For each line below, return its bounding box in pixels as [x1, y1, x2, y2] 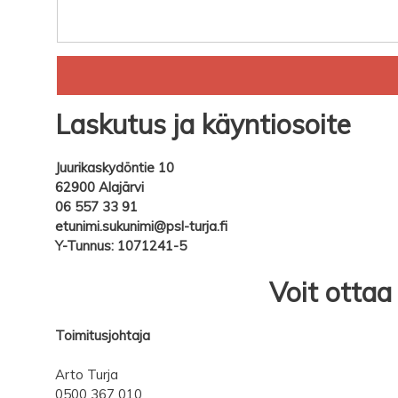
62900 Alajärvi [55, 179, 144, 195]
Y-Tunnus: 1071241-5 [55, 237, 187, 254]
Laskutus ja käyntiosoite [55, 107, 351, 141]
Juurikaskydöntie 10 [55, 159, 174, 176]
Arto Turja [55, 366, 118, 383]
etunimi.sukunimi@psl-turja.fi [55, 218, 227, 235]
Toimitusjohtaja [55, 326, 150, 344]
